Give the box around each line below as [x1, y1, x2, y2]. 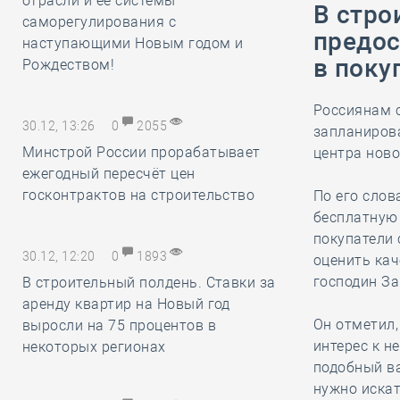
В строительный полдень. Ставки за [22, 274, 276, 291]
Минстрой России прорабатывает [22, 144, 261, 161]
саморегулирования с [22, 13, 177, 30]
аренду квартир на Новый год [22, 296, 230, 312]
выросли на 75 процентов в [22, 317, 216, 334]
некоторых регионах [22, 338, 166, 355]
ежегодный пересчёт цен [22, 165, 196, 182]
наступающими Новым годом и [22, 35, 244, 52]
